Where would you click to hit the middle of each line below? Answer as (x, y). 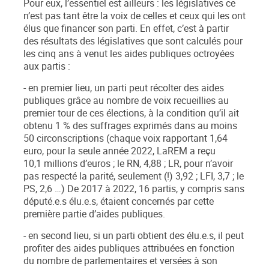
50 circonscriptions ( (66, 139)
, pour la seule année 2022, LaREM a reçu (129, 151)
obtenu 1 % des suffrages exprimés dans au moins (130, 126)
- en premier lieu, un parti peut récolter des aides (124, 88)
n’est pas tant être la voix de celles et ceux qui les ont (134, 16)
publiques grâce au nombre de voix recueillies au (126, 101)
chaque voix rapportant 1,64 (168, 139)
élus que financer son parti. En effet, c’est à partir (126, 29)
